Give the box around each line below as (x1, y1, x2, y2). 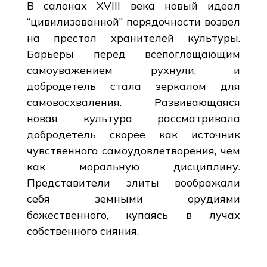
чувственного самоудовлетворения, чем (26, 143, 241, 157)
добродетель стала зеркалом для (26, 79, 241, 93)
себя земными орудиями (26, 191, 241, 206)
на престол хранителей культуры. (26, 30, 241, 45)
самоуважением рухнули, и (26, 63, 241, 77)
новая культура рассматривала (26, 111, 241, 125)
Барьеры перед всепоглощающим (26, 46, 241, 61)
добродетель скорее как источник (26, 127, 241, 141)
